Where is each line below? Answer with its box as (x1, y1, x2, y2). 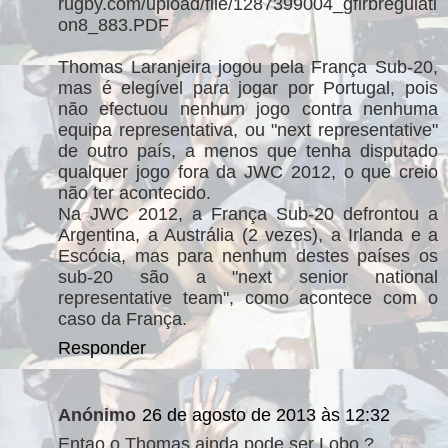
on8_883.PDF (58, 14, 169, 35)
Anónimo (58, 405, 136, 426)
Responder (58, 337, 146, 358)
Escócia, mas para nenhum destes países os (58, 245, 438, 266)
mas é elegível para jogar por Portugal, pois (58, 77, 438, 98)
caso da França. (58, 308, 187, 329)
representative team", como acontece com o (58, 287, 438, 308)
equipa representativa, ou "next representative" (58, 119, 438, 140)
